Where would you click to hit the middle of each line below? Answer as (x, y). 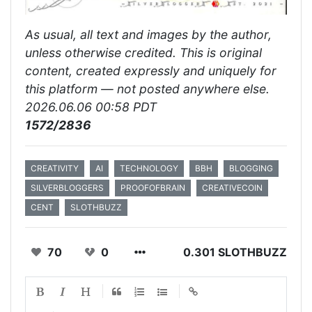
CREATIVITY (55, 169)
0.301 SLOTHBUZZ (235, 252)
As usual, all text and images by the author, (148, 35)
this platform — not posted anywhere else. (147, 89)
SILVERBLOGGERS (67, 188)
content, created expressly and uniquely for (151, 71)
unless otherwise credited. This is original (143, 53)
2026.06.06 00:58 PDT (91, 107)
